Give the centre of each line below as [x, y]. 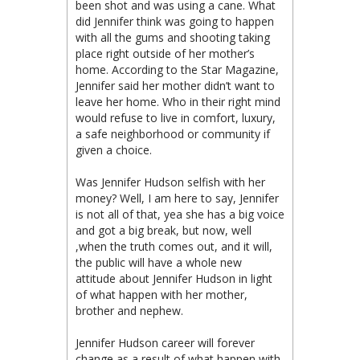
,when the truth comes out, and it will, [174, 246]
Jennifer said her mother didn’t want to [175, 85]
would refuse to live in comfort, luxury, [176, 117]
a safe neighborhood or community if [173, 133]
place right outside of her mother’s [165, 53]
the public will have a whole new [159, 262]
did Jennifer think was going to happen [175, 21]
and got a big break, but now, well [164, 230]
